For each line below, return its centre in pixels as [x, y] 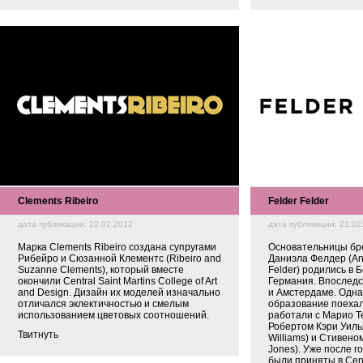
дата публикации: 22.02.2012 [75, 224]
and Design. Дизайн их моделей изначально [119, 293]
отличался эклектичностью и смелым [103, 304]
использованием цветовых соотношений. [113, 315]
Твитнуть [38, 335]
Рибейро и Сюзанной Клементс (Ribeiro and [120, 258]
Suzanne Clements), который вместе [101, 270]
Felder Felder [299, 201]
